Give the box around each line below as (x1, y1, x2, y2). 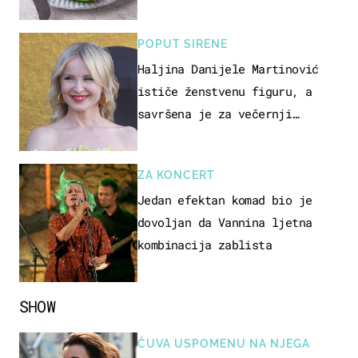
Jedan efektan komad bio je (137, 191, 312, 208)
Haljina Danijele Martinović (137, 60, 319, 77)
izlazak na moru (137, 127, 238, 144)
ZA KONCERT (137, 168, 215, 181)
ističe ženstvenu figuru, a (137, 82, 312, 99)
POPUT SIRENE (137, 37, 228, 50)
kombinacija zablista (137, 236, 272, 253)
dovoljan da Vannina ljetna (137, 213, 312, 230)
